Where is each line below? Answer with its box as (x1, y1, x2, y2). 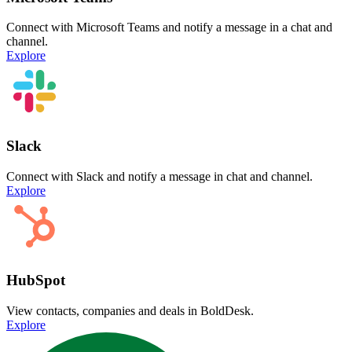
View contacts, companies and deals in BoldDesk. (6, 304, 254, 318)
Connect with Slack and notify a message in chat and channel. (6, 169, 313, 183)
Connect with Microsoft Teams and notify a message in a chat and (6, 20, 332, 35)
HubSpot (6, 272, 65, 289)
